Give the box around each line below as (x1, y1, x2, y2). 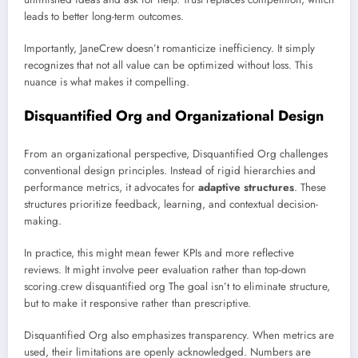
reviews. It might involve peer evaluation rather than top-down (24, 262, 306, 278)
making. (24, 213, 62, 229)
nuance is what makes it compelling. (24, 74, 189, 90)
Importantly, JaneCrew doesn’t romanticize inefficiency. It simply (24, 41, 315, 57)
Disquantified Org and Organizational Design (24, 105, 324, 127)
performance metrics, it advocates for (24, 179, 198, 195)
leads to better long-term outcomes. (24, 9, 184, 24)
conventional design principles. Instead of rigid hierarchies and (24, 162, 316, 178)
